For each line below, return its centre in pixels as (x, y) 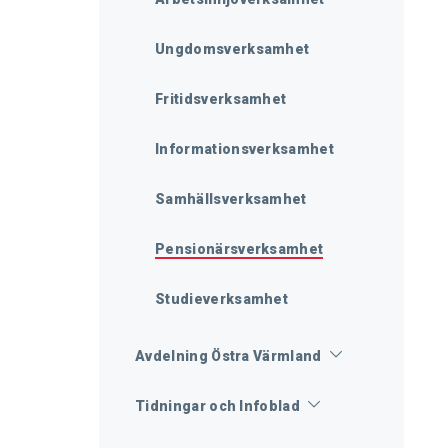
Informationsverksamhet (245, 149)
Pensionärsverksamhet (239, 249)
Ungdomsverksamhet (232, 49)
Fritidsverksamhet (221, 99)
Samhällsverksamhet (231, 199)
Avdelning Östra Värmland (228, 356)
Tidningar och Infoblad (218, 406)
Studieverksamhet (222, 299)
